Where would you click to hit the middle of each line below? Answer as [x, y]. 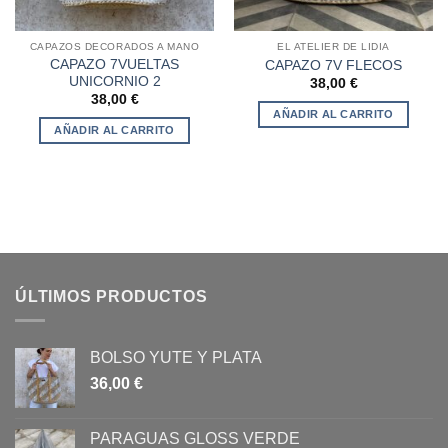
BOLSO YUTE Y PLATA [176, 358]
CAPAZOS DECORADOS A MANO [114, 47]
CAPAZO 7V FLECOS [333, 65]
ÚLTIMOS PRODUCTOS [111, 296]
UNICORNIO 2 [114, 81]
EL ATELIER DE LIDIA [333, 47]
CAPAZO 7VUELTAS [114, 64]
